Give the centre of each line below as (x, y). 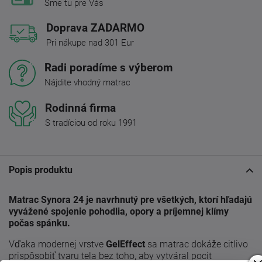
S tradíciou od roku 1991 (91, 123)
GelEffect (125, 244)
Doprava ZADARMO (95, 28)
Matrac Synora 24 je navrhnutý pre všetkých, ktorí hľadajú (130, 200)
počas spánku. (39, 223)
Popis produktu (41, 170)
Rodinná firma (80, 108)
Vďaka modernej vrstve (57, 244)
